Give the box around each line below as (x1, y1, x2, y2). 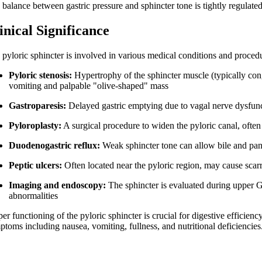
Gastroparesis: (9, 101, 67, 111)
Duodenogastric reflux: (9, 140, 101, 151)
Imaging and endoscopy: (9, 180, 106, 191)
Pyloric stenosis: (9, 70, 73, 81)
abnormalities (9, 191, 58, 201)
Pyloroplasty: (9, 120, 62, 131)
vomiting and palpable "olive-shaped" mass (9, 81, 169, 91)
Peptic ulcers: (9, 160, 63, 171)
